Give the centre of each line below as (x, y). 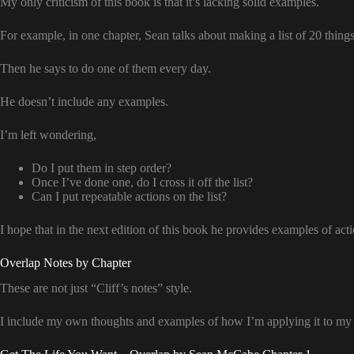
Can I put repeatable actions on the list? (129, 196)
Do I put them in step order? (102, 168)
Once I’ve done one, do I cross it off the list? (142, 182)
